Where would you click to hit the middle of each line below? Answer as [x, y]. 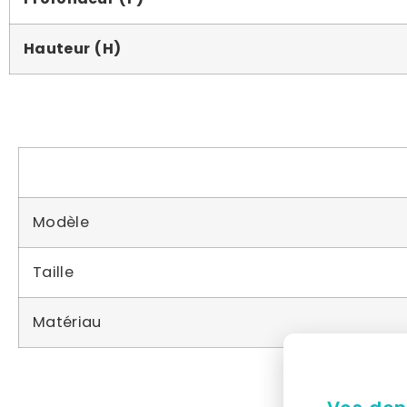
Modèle [61, 222]
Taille [53, 272]
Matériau [67, 322]
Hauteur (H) [73, 49]
